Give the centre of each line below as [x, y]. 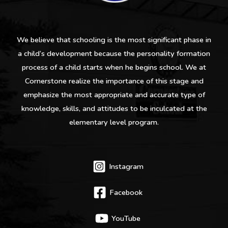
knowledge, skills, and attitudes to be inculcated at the [114, 108]
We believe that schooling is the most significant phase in [114, 39]
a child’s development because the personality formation [114, 53]
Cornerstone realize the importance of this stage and [114, 81]
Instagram [126, 167]
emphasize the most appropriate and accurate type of [114, 94]
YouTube [126, 219]
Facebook [126, 193]
